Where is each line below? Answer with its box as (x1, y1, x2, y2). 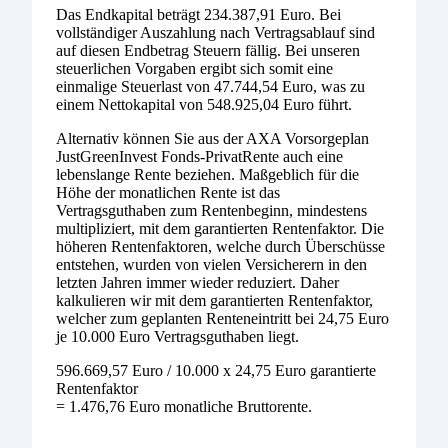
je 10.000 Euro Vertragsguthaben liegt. (56, 328, 299, 345)
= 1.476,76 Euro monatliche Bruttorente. (56, 398, 312, 415)
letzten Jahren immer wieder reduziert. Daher (56, 274, 339, 291)
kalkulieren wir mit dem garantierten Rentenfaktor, (56, 292, 373, 309)
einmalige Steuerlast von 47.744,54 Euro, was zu (56, 78, 365, 95)
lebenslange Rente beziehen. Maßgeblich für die (56, 166, 359, 183)
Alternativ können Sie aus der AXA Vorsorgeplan (56, 130, 369, 147)
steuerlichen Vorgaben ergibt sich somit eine (56, 60, 333, 77)
